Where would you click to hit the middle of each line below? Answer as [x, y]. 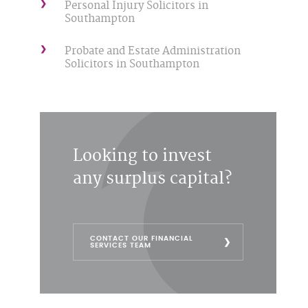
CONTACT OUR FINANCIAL [141, 239]
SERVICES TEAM [120, 245]
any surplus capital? [152, 179]
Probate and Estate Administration [152, 51]
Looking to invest [142, 156]
